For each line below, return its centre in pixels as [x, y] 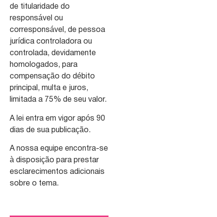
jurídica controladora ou [51, 42]
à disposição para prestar [54, 161]
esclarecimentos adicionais [57, 172]
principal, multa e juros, [49, 88]
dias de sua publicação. [50, 130]
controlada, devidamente [53, 54]
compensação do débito [52, 77]
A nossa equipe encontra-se [59, 149]
